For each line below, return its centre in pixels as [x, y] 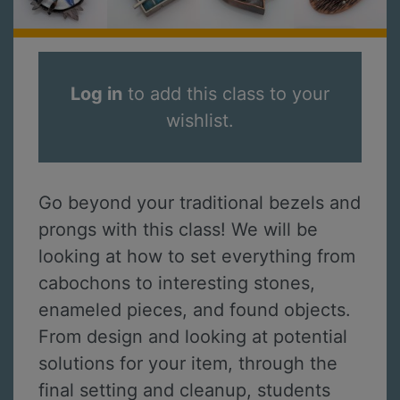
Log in [96, 94]
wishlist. [200, 121]
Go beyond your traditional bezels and [200, 203]
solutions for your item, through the [188, 364]
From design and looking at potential [193, 337]
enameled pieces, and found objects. [195, 310]
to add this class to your [226, 94]
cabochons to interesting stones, [177, 283]
